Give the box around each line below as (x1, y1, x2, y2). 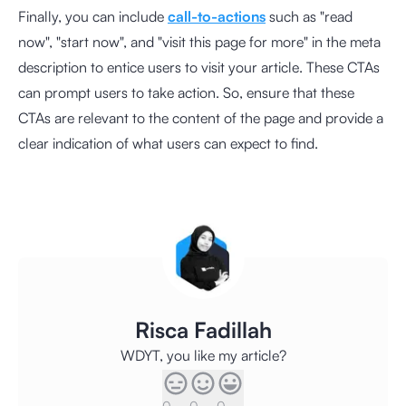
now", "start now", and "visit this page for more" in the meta (18, 33, 381, 51)
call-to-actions (168, 7, 266, 25)
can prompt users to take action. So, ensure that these (18, 83, 354, 101)
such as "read (266, 7, 353, 25)
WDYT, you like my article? (120, 346, 286, 364)
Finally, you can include (18, 7, 168, 25)
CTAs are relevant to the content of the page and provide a (18, 109, 383, 127)
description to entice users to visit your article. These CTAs (18, 58, 380, 76)
